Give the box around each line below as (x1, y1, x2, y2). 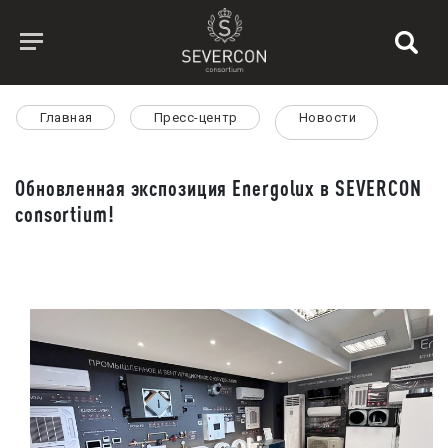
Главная (40, 110, 93, 125)
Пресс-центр (153, 110, 238, 125)
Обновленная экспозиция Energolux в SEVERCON (15, 175, 422, 200)
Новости (298, 110, 357, 125)
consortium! (15, 201, 115, 226)
